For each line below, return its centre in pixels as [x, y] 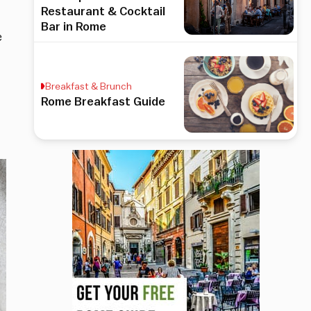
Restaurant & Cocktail [103, 11]
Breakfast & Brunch [89, 86]
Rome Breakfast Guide [103, 101]
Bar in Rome [74, 26]
